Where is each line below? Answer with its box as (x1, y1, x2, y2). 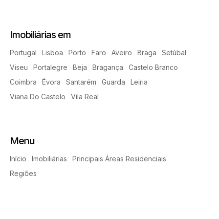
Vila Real (71, 92, 99, 101)
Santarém (66, 77, 96, 86)
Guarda (102, 77, 125, 86)
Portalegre (33, 63, 67, 71)
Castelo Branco (129, 63, 178, 71)
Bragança (92, 63, 123, 71)
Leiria (131, 77, 148, 86)
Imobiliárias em (10, 28, 71, 41)
